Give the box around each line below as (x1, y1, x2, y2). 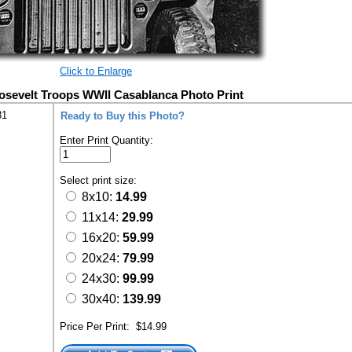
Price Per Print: (60, 321, 136, 332)
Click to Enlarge (60, 65, 132, 77)
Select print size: (60, 174, 140, 186)
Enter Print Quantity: (60, 134, 153, 146)
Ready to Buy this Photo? (60, 110, 185, 122)
